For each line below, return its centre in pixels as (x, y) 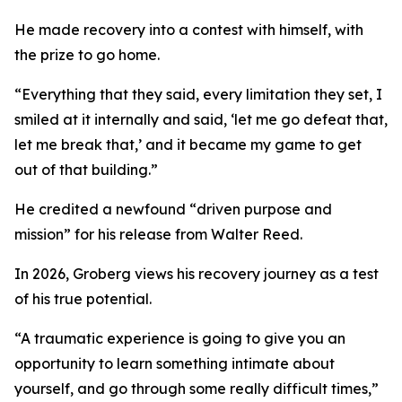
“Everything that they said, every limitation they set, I (198, 94)
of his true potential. (83, 299)
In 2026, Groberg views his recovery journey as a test (197, 274)
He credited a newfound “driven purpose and (173, 209)
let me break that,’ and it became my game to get (188, 144)
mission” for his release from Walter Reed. (158, 234)
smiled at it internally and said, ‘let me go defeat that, (201, 119)
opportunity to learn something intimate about (175, 363)
